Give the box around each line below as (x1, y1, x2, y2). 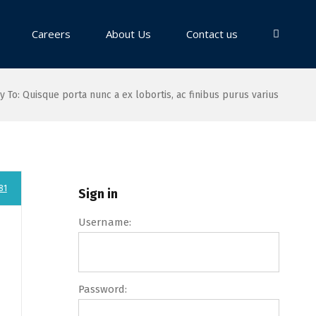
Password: (78, 283, 127, 296)
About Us (106, 27, 151, 41)
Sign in (78, 186, 118, 202)
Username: (78, 216, 131, 229)
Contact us (186, 27, 238, 41)
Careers (32, 27, 71, 41)
